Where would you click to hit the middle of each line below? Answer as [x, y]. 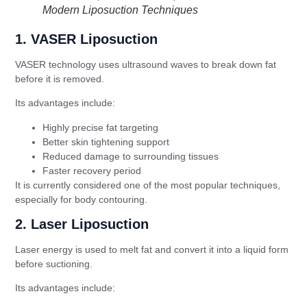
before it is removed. [60, 78]
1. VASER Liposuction [87, 39]
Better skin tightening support [106, 142]
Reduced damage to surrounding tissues [131, 156]
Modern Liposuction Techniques [121, 10]
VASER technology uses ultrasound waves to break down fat [146, 64]
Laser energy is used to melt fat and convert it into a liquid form [152, 249]
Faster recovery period [92, 170]
